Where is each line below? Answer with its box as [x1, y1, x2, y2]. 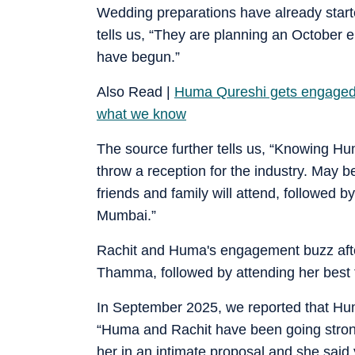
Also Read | [97, 83, 174, 100]
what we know [97, 105, 186, 122]
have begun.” [97, 48, 180, 65]
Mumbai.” [97, 207, 156, 223]
